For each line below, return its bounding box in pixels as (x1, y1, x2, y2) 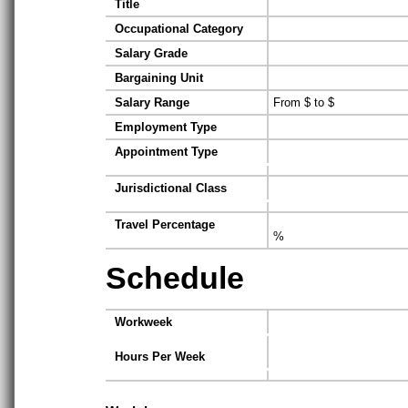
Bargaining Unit (115, 71, 203, 86)
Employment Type (115, 120, 217, 135)
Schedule (106, 260, 244, 296)
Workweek (115, 315, 172, 330)
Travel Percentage (115, 218, 215, 232)
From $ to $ (273, 96, 335, 110)
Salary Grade (115, 46, 188, 61)
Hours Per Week (115, 350, 205, 364)
